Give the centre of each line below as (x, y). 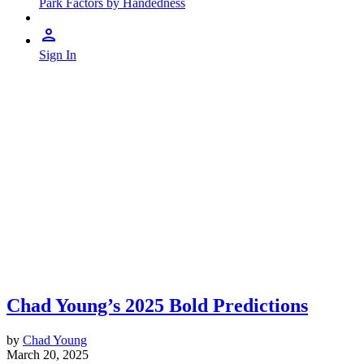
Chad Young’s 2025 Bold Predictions (157, 305)
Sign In (58, 55)
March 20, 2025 (48, 354)
